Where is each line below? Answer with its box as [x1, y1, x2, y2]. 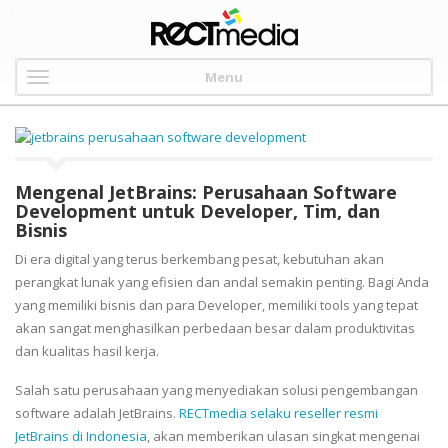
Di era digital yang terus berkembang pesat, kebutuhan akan [15, 249, 384, 268]
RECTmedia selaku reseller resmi [179, 403, 378, 422]
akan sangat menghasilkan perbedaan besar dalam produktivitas [15, 318, 415, 337]
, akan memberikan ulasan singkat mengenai [147, 426, 420, 445]
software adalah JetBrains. [15, 403, 179, 422]
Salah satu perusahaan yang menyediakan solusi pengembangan [15, 380, 418, 399]
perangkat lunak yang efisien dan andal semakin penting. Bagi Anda [15, 272, 429, 291]
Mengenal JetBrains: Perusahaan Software [15, 179, 397, 204]
